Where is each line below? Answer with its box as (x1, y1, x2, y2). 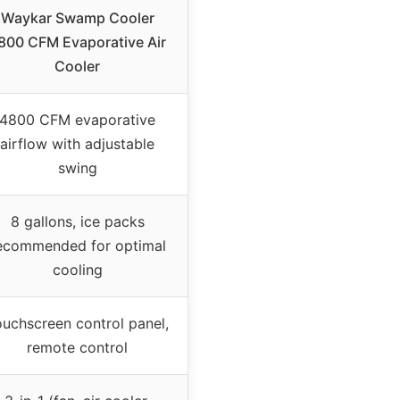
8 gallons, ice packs (10, 212, 145, 231)
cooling (52, 261, 103, 279)
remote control (27, 338, 128, 357)
